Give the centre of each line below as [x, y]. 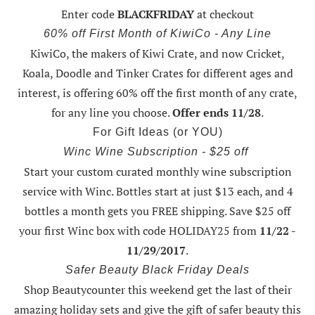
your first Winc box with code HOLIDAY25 [124, 231]
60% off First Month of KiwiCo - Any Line [157, 34]
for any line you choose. [112, 113]
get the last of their [244, 290]
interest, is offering [67, 93]
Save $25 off [260, 211]
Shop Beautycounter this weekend [110, 290]
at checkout [225, 14]
